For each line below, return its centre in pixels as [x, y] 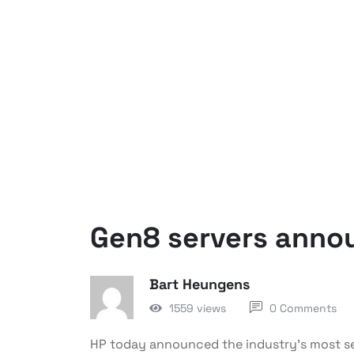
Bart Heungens [200, 284]
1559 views [198, 308]
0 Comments [303, 308]
